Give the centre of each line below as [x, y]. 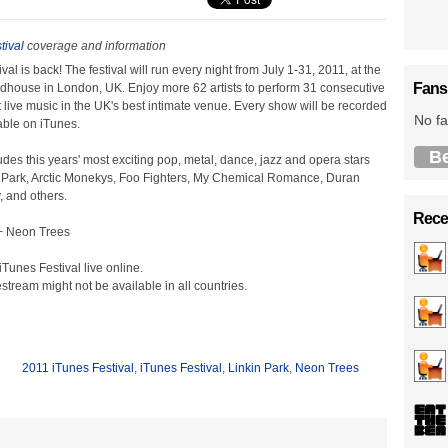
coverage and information [95, 46]
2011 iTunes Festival [78, 368]
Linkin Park [258, 368]
